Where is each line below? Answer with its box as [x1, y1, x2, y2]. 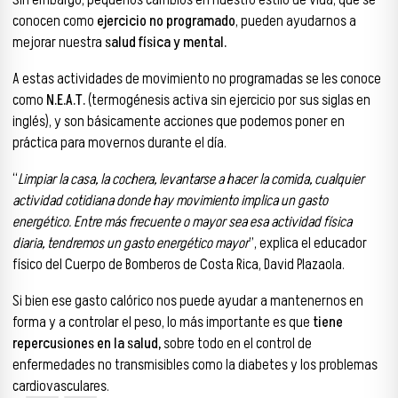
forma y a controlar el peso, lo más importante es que [12, 311, 310, 333]
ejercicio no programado [94, 11, 235, 33]
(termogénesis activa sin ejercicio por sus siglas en [85, 90, 370, 112]
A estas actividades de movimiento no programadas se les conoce [12, 68, 381, 91]
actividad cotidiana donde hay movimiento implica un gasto [12, 189, 328, 211]
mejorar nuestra [12, 32, 105, 54]
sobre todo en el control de [161, 332, 312, 354]
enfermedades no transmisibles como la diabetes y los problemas [12, 354, 378, 376]
